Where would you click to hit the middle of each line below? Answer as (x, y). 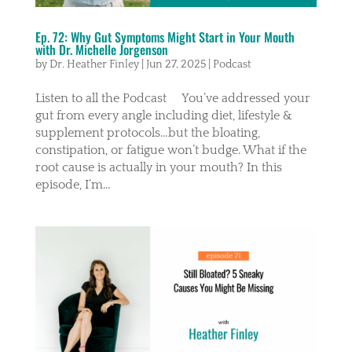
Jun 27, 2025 (176, 64)
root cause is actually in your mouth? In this (158, 167)
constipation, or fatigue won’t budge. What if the (170, 150)
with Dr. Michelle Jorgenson (101, 49)
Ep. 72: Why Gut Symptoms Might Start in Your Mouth (165, 37)
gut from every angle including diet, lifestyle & (163, 115)
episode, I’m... (72, 184)
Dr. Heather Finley (94, 64)
